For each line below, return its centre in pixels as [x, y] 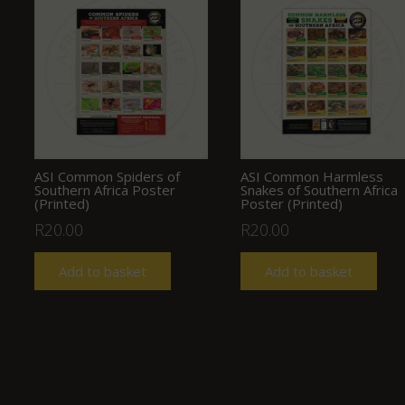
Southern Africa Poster [104, 189]
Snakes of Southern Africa [319, 189]
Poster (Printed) [291, 203]
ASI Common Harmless [311, 176]
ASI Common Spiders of [107, 176]
